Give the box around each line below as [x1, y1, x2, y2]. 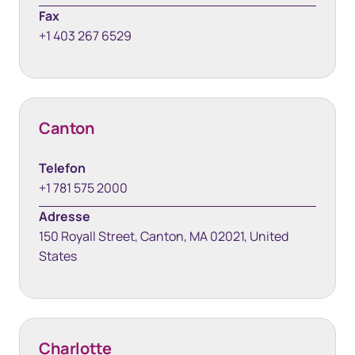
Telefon [39, 159, 86, 177]
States [39, 247, 77, 265]
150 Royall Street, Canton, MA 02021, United [39, 227, 288, 245]
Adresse [39, 208, 90, 225]
